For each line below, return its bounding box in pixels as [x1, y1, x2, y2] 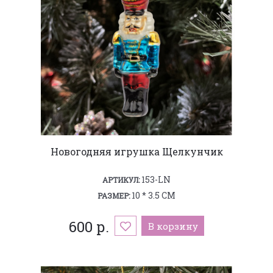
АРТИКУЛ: [102, 174, 140, 185]
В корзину [147, 219, 198, 232]
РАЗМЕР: [97, 190, 130, 200]
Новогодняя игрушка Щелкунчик [50, 144, 223, 158]
